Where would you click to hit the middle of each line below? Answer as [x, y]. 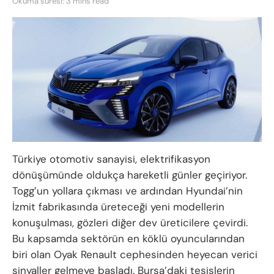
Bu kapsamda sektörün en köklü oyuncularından [128, 238]
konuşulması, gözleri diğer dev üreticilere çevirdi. [130, 222]
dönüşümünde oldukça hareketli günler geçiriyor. [130, 175]
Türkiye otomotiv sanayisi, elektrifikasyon [111, 159]
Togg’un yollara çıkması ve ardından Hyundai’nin [128, 191]
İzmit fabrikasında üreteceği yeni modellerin [118, 206]
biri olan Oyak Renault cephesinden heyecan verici [135, 254]
